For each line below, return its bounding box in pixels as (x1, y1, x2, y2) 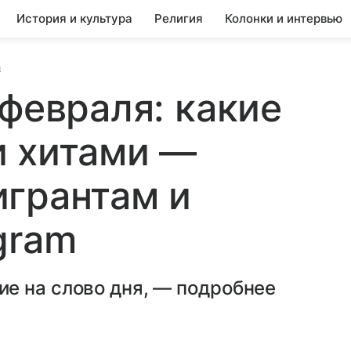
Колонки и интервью (225, 11, 342, 26)
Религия (154, 11, 203, 26)
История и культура (16, 11, 132, 26)
